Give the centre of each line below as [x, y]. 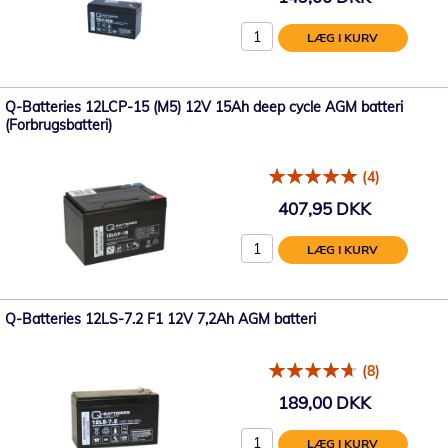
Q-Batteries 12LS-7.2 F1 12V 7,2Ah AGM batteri [160, 318]
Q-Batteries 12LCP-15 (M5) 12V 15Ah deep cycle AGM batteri [204, 106]
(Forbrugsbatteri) [58, 124]
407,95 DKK [324, 209]
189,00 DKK [324, 403]
